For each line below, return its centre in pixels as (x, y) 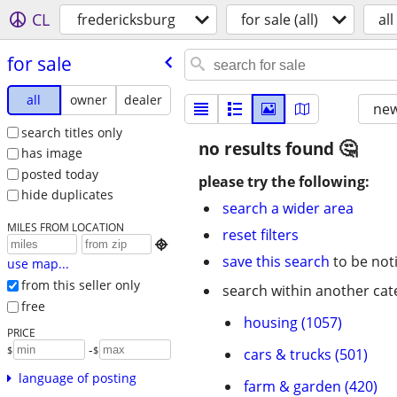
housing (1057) (293, 323)
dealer (144, 99)
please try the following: (284, 182)
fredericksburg (126, 19)
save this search (276, 261)
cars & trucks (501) (306, 354)
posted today (59, 174)
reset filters (261, 235)
